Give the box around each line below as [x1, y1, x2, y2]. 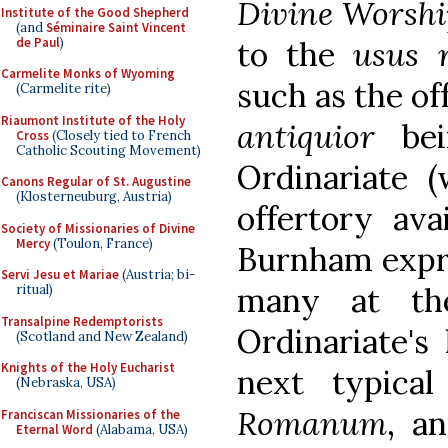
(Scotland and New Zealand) [16, 327, 188, 345]
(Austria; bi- [119, 266, 195, 283]
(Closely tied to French [49, 126, 191, 144]
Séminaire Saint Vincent [46, 18, 186, 36]
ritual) [16, 281, 53, 298]
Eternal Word [16, 420, 93, 438]
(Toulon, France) [50, 234, 153, 252]
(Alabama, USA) [93, 420, 188, 438]
